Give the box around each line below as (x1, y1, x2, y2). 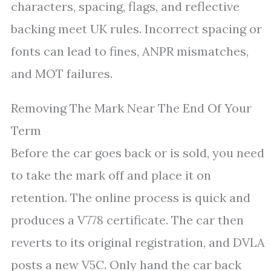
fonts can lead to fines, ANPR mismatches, (11, 44, 249, 59)
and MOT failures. (11, 66, 113, 81)
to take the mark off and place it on (11, 168, 211, 183)
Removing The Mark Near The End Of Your (11, 100, 252, 116)
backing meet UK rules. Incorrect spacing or (11, 21, 262, 36)
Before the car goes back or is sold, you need (11, 145, 264, 160)
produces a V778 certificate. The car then (11, 212, 244, 227)
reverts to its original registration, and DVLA (11, 235, 265, 250)
